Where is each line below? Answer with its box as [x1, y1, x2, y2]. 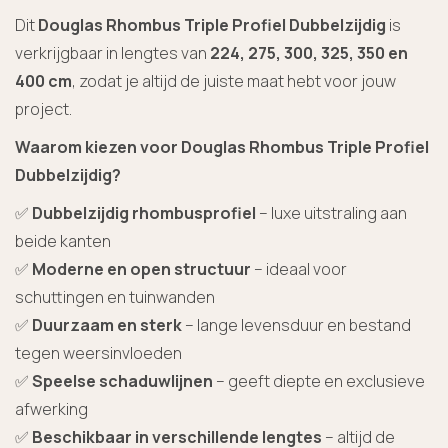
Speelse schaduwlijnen [32, 369, 213, 392]
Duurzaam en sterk [32, 313, 182, 336]
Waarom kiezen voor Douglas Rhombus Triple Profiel [15, 135, 429, 158]
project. [15, 97, 72, 120]
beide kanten [15, 229, 111, 252]
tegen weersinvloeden [15, 341, 182, 364]
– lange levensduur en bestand [182, 313, 411, 336]
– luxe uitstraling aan [256, 201, 407, 224]
